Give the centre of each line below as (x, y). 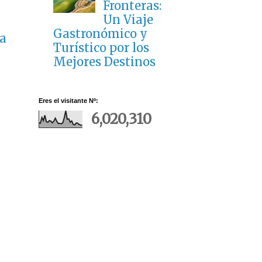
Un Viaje (128, 20)
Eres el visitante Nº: (68, 101)
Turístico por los (101, 48)
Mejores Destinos (104, 62)
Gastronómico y (100, 34)
